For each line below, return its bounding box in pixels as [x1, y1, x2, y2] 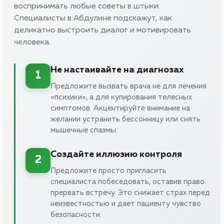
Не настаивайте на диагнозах [50, 65, 184, 74]
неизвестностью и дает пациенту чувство [50, 199, 201, 207]
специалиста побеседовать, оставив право [50, 177, 204, 185]
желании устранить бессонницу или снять [50, 115, 200, 123]
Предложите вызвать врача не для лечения [50, 82, 206, 90]
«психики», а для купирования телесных [50, 93, 192, 101]
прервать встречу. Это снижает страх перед [50, 188, 210, 196]
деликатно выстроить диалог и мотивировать [14, 26, 191, 34]
